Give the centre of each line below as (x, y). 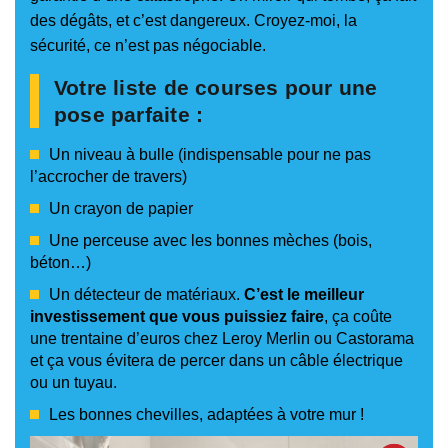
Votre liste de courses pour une (216, 88)
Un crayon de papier (121, 209)
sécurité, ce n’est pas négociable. (148, 46)
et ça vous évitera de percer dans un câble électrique (216, 361)
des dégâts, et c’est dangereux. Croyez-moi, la (193, 21)
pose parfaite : (129, 115)
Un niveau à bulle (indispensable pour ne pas (210, 155)
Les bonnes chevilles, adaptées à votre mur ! (206, 415)
